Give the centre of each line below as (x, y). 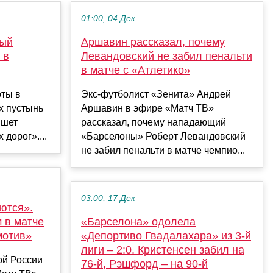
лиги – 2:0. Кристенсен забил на (163, 250)
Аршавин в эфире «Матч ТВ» (147, 108)
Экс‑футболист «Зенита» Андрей (156, 94)
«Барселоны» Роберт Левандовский (163, 136)
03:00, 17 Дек (108, 199)
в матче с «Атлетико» (136, 70)
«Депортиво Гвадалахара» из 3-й (166, 236)
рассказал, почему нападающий (154, 122)
